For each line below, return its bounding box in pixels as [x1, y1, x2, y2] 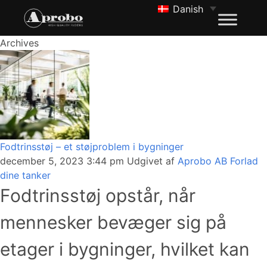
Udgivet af [127, 155, 178, 167]
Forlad [230, 155, 258, 167]
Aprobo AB [178, 155, 227, 167]
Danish [172, 2, 203, 15]
